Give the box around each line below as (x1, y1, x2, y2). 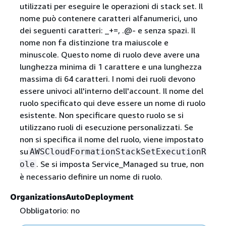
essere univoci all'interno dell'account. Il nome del (19, 86, 203, 96)
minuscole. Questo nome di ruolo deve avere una (19, 49, 200, 60)
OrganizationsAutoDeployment (10, 192, 134, 202)
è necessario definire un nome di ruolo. (19, 172, 162, 182)
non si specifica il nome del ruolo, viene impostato (19, 134, 203, 145)
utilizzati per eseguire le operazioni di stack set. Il (19, 1, 203, 12)
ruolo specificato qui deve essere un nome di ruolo (19, 98, 205, 108)
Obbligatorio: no (19, 205, 80, 216)
